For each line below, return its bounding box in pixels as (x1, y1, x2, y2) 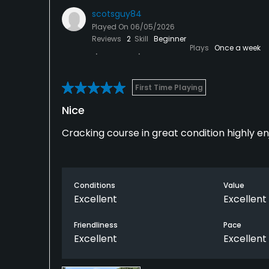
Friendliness (74, 220, 118, 231)
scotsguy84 (92, 8, 142, 20)
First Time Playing (135, 82, 203, 93)
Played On (92, 22, 130, 32)
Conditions (74, 180, 115, 191)
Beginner (154, 34, 186, 44)
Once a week (214, 43, 261, 53)
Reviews (92, 34, 123, 44)
